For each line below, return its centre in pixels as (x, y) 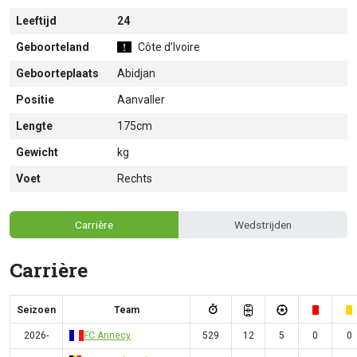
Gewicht (37, 152)
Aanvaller (141, 100)
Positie (35, 100)
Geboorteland (53, 47)
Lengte (34, 126)
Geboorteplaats (57, 73)
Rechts (135, 178)
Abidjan (136, 73)
